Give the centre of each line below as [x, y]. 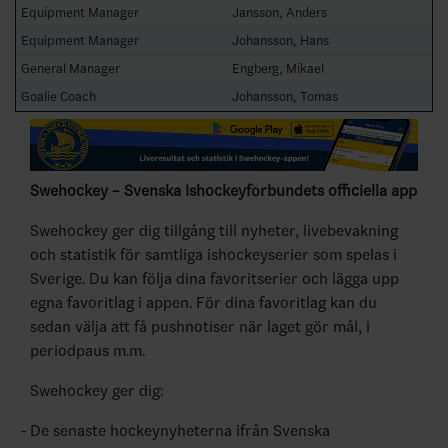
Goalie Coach [58, 96]
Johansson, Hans [280, 40]
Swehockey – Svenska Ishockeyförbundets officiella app [223, 191]
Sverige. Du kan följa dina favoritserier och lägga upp [214, 279]
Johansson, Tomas [285, 96]
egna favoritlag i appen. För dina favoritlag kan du [203, 303]
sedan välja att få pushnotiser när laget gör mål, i [200, 327]
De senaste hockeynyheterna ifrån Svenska [180, 431]
